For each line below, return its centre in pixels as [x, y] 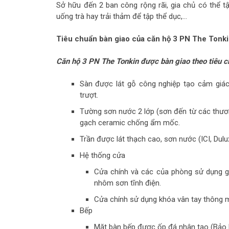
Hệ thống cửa [102, 156]
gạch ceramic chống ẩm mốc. [130, 123]
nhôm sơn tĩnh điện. [128, 183]
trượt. [89, 95]
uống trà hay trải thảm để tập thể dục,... [122, 16]
